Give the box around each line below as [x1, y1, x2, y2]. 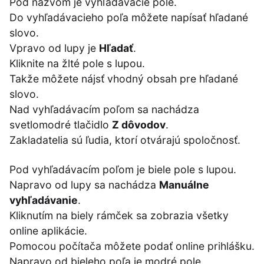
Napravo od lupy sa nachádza [9, 178, 159, 191]
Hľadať [99, 41, 133, 54]
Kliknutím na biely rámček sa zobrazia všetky [9, 209, 229, 222]
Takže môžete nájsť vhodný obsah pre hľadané [9, 72, 238, 85]
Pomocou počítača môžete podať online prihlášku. [9, 239, 255, 252]
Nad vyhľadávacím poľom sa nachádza [9, 103, 199, 115]
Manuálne [159, 178, 209, 191]
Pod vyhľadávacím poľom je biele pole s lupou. [9, 163, 236, 176]
